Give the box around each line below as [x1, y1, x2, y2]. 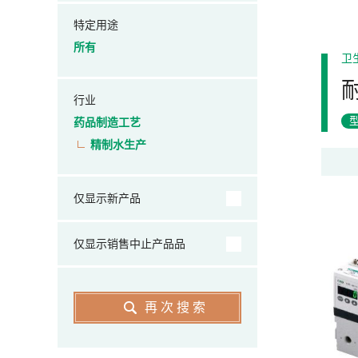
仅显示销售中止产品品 [74, 237, 185, 250]
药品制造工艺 [74, 116, 141, 129]
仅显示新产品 [74, 192, 141, 205]
